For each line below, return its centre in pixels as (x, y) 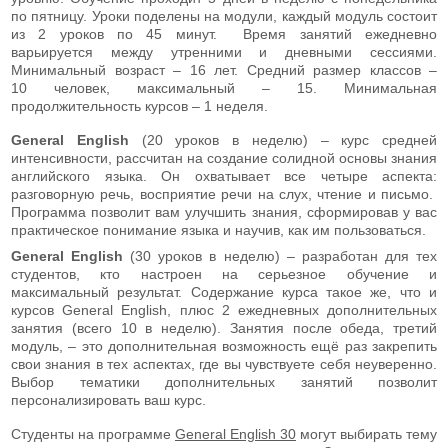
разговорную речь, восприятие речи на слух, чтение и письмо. (224, 193)
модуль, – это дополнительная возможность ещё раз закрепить (224, 345)
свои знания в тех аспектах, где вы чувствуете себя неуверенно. (224, 363)
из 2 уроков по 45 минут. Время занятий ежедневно (224, 33)
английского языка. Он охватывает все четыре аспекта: (224, 175)
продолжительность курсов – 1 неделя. (139, 105)
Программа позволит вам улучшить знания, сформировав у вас (224, 211)
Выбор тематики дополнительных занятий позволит (224, 381)
